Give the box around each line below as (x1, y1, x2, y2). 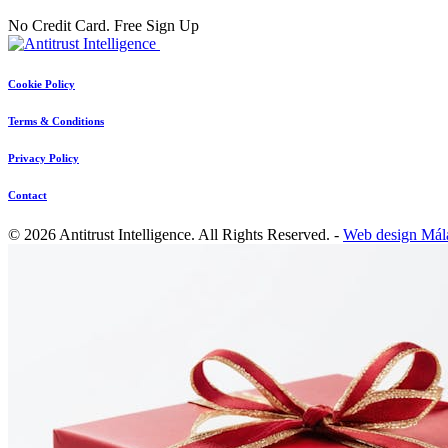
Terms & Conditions (8, 114, 104, 127)
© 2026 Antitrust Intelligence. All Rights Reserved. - (8, 225, 343, 243)
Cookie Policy (8, 77, 75, 90)
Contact (8, 188, 47, 201)
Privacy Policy (8, 151, 79, 164)
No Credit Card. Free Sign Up (8, 16, 199, 34)
